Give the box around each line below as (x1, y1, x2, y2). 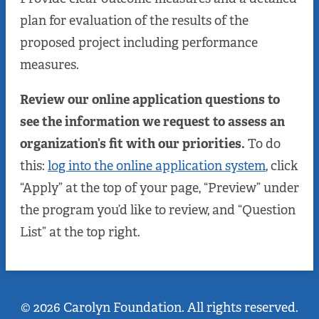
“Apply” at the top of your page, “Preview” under (20, 179, 299, 197)
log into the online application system (48, 157, 266, 175)
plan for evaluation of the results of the (20, 12, 249, 30)
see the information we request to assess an (20, 113, 285, 131)
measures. (20, 56, 79, 74)
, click (266, 157, 298, 175)
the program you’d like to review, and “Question (20, 202, 296, 219)
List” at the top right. (20, 224, 140, 241)
